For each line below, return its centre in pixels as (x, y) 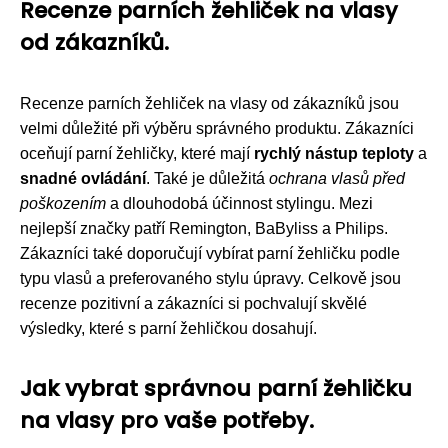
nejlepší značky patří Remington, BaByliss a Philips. (204, 228)
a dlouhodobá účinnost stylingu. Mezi (239, 203)
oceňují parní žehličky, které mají (137, 153)
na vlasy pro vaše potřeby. (167, 420)
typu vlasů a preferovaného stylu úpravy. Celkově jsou (210, 278)
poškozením (63, 203)
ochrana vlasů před (337, 178)
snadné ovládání (83, 178)
